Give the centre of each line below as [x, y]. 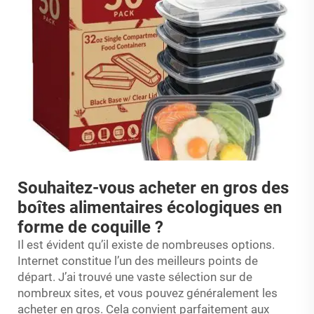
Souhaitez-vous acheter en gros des [153, 187]
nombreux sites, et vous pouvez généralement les [148, 293]
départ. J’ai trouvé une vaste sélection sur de [135, 277]
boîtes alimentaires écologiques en [150, 207]
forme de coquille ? [90, 227]
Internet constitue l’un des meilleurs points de [138, 260]
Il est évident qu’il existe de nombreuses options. [146, 244]
